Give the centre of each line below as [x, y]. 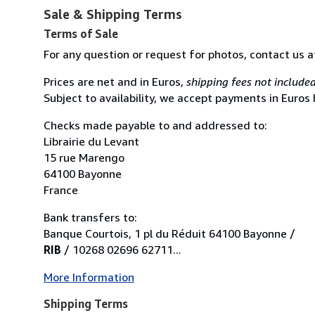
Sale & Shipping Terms [113, 14]
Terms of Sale [81, 33]
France [61, 189]
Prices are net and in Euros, [115, 81]
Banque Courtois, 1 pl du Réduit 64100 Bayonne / [169, 233]
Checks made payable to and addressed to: [155, 125]
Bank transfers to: [90, 217]
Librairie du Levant [91, 141]
